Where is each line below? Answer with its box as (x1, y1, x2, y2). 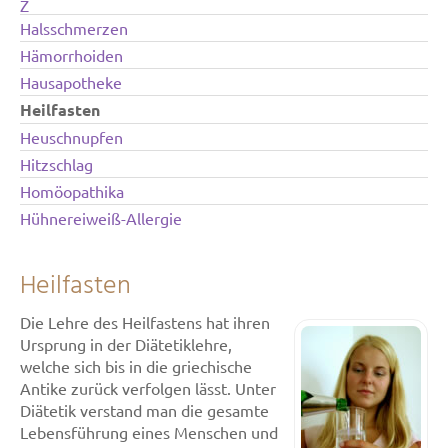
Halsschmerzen (20, 18, 128, 38)
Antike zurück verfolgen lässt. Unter (20, 378, 276, 398)
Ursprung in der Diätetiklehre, (20, 334, 232, 354)
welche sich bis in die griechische (20, 356, 252, 376)
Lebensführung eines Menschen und (20, 422, 278, 442)
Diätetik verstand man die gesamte (20, 400, 269, 420)
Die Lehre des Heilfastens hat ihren (20, 312, 270, 332)
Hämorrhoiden (20, 45, 123, 65)
